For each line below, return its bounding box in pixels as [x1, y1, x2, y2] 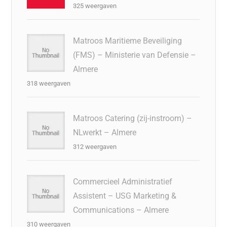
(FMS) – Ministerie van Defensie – [73, 50, 197, 60]
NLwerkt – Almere [73, 127, 137, 137]
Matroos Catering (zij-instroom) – [73, 113, 193, 123]
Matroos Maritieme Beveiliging [73, 35, 182, 46]
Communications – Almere [73, 205, 169, 215]
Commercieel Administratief [73, 176, 173, 186]
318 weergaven [27, 79, 71, 87]
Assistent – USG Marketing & [73, 191, 177, 201]
